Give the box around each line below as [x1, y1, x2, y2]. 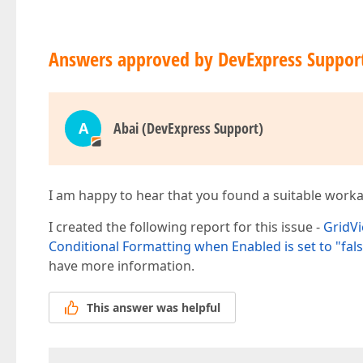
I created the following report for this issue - [49, 218, 323, 236]
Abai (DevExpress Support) [113, 118, 263, 138]
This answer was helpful [87, 300, 220, 316]
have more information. [49, 257, 194, 275]
